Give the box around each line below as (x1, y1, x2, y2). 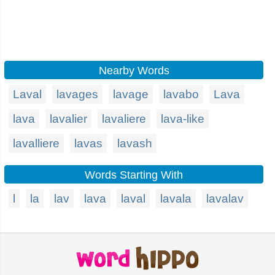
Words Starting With (85, 169, 183, 181)
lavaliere (102, 112, 146, 125)
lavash (117, 137, 152, 150)
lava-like (161, 112, 204, 125)
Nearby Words (98, 64, 169, 77)
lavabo (163, 88, 199, 101)
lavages (56, 88, 98, 101)
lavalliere (13, 137, 60, 150)
